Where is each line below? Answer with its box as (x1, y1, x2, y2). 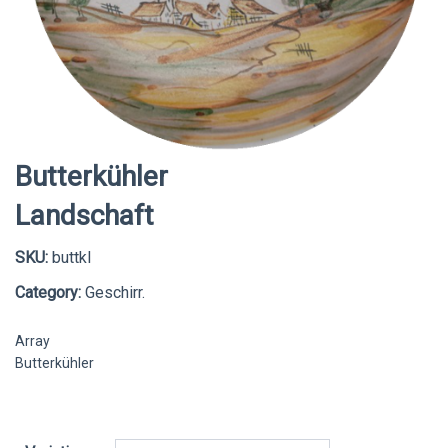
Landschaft (15, 199, 154, 233)
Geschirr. (81, 283, 145, 303)
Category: (15, 283, 81, 303)
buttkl (52, 248, 91, 268)
